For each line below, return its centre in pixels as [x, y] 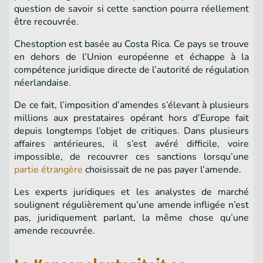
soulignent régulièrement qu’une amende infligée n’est [131, 205]
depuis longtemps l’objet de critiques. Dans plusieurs [131, 131]
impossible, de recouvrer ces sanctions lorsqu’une [131, 157]
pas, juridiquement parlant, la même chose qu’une [131, 218]
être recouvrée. [49, 22]
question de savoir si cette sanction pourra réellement [131, 9]
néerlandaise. [45, 83]
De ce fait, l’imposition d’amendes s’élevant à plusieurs [131, 105]
